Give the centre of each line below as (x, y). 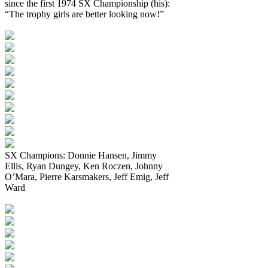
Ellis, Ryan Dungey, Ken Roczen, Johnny (84, 166)
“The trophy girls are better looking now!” (84, 14)
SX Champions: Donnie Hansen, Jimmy (81, 155)
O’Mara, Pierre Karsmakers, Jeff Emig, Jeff (87, 176)
